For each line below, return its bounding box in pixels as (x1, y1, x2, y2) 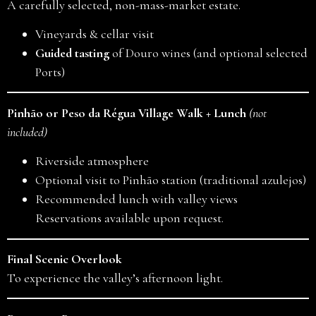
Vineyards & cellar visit (35, 25, 154, 42)
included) (7, 123, 47, 140)
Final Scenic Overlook (7, 250, 122, 267)
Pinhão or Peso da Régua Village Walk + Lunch (7, 104, 246, 121)
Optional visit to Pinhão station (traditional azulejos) (35, 172, 306, 188)
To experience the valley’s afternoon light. (7, 269, 223, 286)
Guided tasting (35, 44, 109, 61)
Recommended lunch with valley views (35, 191, 238, 207)
